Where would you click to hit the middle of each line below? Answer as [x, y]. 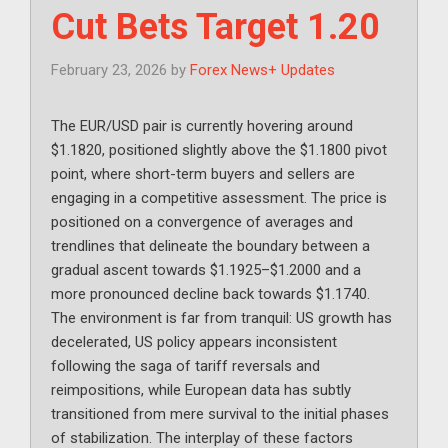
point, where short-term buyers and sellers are [203, 174]
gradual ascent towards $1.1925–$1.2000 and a [206, 270]
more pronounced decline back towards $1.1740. [210, 294]
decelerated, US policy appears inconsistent [194, 342]
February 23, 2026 [109, 70]
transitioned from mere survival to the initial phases [220, 414]
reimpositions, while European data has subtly [201, 390]
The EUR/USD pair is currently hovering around [202, 126]
